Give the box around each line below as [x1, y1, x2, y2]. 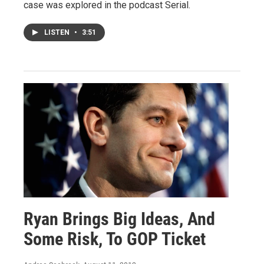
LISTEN [44, 28, 71, 37]
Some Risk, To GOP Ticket [24, 228, 206, 249]
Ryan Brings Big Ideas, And [24, 208, 215, 229]
